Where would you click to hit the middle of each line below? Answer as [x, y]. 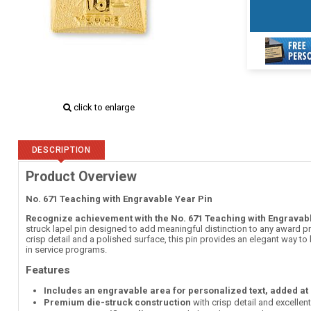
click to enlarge [103, 107]
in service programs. [66, 250]
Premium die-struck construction [117, 302]
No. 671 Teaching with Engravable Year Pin [119, 199]
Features [48, 270]
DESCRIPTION [61, 150]
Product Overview [81, 177]
